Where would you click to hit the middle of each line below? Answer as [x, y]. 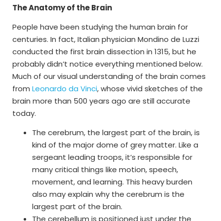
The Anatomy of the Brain [62, 7]
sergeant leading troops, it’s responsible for [112, 157]
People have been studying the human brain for [100, 27]
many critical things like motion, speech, [105, 170]
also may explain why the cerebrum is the [108, 194]
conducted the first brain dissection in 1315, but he [104, 51]
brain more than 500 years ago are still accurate [101, 101]
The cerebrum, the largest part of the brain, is [116, 133]
